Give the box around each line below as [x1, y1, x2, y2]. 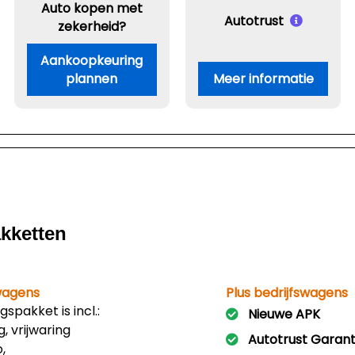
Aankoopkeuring [40, 52, 143, 70]
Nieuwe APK [247, 305, 320, 323]
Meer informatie [212, 70, 314, 88]
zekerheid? [57, 17, 126, 36]
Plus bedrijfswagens [225, 284, 348, 302]
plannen [66, 70, 118, 88]
